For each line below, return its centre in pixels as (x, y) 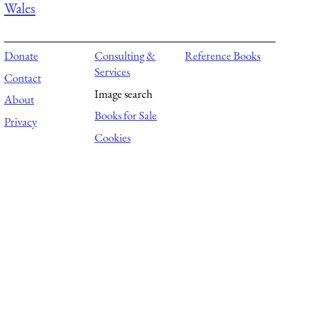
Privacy (20, 121)
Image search (124, 93)
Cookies (113, 137)
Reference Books (223, 56)
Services (112, 72)
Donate (21, 56)
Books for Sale (126, 116)
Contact (23, 77)
